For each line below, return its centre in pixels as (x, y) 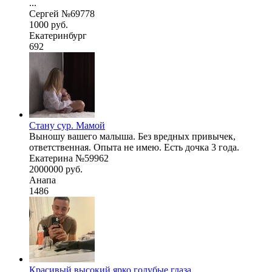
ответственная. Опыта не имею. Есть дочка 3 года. (134, 147)
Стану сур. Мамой (67, 125)
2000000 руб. (56, 169)
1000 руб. (49, 24)
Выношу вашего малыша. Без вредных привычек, (132, 136)
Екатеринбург (58, 35)
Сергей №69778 (62, 13)
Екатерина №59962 (69, 158)
